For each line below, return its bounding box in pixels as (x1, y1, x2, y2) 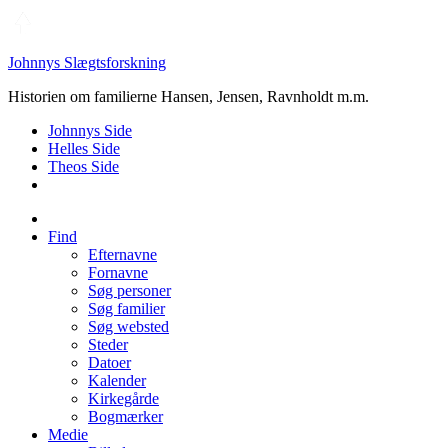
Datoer (88, 354, 131, 371)
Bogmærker (88, 408, 163, 425)
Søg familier (88, 300, 165, 317)
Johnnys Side (48, 122, 132, 139)
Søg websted (88, 318, 169, 335)
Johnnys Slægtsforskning (8, 54, 166, 71)
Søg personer (88, 282, 171, 299)
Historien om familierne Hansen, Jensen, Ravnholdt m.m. (8, 88, 369, 105)
